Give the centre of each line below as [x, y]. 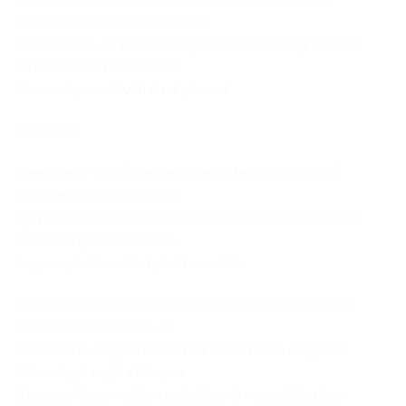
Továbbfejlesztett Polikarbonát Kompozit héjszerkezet [182, 304]
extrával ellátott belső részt [98, 65]
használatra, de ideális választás [111, 20]
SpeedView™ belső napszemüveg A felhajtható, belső [178, 171]
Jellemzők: [46, 130]
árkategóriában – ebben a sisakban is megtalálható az [178, 394]
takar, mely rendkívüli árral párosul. [122, 88]
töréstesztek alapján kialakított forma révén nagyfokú [179, 349]
